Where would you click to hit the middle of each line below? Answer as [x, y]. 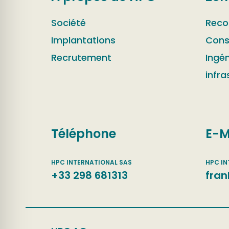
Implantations [83, 40]
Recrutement [81, 58]
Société [68, 23]
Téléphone [84, 133]
